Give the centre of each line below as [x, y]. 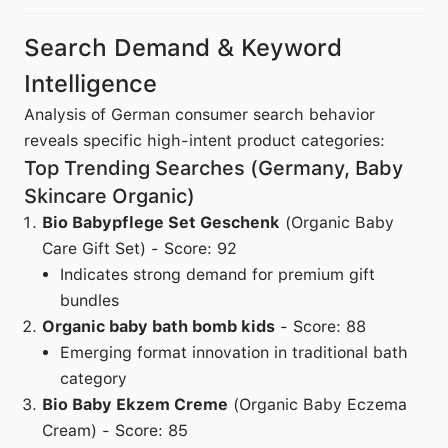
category [93, 378]
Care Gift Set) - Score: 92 [139, 248]
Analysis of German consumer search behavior [199, 114]
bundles [89, 300]
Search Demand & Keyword [183, 47]
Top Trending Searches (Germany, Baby [213, 168]
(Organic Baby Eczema [317, 404]
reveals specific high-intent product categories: [204, 140]
